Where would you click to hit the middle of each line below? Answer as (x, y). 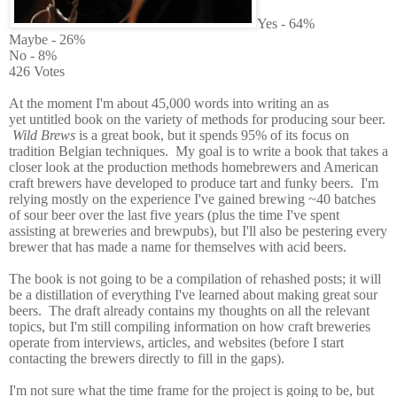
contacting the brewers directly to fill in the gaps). (150, 358)
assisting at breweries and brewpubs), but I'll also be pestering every (198, 230)
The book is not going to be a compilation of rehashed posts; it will (195, 278)
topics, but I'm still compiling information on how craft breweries (190, 326)
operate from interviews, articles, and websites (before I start (176, 342)
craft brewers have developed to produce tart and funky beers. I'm (194, 183)
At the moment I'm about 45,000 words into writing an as (169, 103)
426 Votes (37, 71)
